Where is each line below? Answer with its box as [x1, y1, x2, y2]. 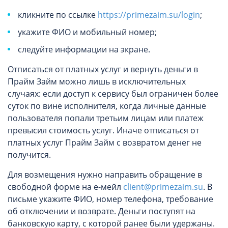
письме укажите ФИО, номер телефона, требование [8, 193, 213, 205]
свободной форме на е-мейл [8, 181, 123, 192]
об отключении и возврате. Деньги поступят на [8, 206, 195, 217]
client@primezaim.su [123, 181, 203, 192]
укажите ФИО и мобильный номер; [18, 26, 157, 38]
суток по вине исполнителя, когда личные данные [8, 100, 206, 111]
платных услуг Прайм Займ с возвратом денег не [8, 137, 202, 148]
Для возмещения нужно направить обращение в [8, 169, 202, 180]
